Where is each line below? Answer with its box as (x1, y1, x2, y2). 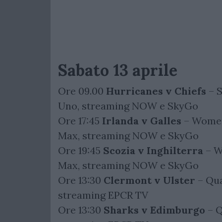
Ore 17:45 (58, 114, 102, 127)
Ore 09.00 (58, 85, 106, 98)
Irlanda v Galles (102, 114, 184, 127)
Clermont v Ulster (104, 174, 195, 187)
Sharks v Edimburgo (104, 204, 205, 217)
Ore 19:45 (58, 144, 103, 157)
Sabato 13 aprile (58, 60, 177, 81)
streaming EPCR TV (58, 189, 148, 202)
